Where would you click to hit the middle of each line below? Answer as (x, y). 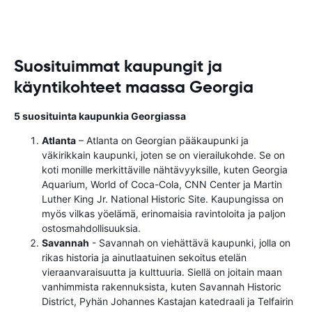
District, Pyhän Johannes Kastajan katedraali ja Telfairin (167, 301)
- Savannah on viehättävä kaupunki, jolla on (190, 243)
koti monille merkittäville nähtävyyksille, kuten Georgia (165, 170)
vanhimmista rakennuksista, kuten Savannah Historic (162, 287)
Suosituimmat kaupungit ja (118, 66)
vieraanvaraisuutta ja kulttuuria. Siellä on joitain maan (162, 272)
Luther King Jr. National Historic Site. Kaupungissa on (163, 199)
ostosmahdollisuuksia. (91, 228)
